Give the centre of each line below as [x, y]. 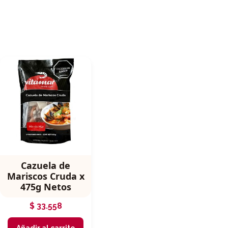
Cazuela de [46, 166]
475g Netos [46, 187]
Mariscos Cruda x [46, 176]
